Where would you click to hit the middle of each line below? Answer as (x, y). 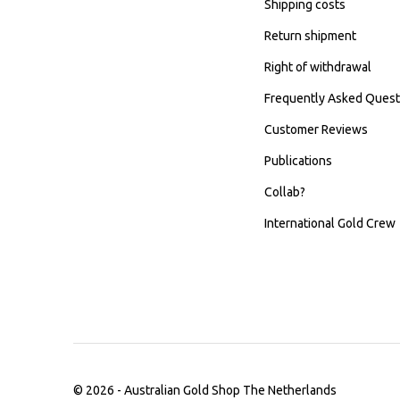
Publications (298, 161)
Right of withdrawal (317, 67)
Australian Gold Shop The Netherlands (230, 391)
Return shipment (310, 36)
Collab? (284, 192)
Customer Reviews (316, 130)
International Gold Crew (329, 224)
